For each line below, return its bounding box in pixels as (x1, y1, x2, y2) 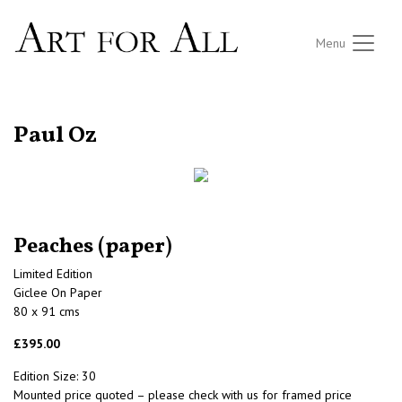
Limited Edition (13, 266, 92, 283)
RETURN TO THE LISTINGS (13, 109, 144, 121)
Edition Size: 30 (13, 368, 96, 385)
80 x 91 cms (13, 303, 80, 320)
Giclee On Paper (13, 284, 102, 301)
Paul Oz (13, 120, 97, 153)
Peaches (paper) (13, 232, 172, 263)
